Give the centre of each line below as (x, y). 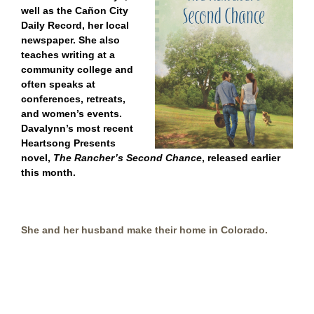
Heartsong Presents (68, 143)
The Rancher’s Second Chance (128, 158)
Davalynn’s (47, 129)
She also (99, 40)
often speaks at (58, 84)
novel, (37, 158)
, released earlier (241, 158)
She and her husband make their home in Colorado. (144, 230)
